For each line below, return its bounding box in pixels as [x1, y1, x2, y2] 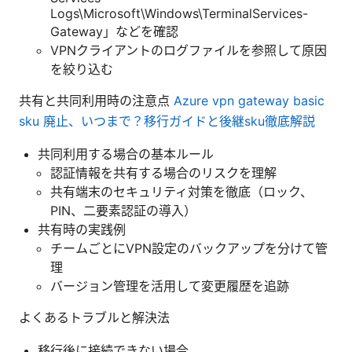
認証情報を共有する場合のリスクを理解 [50, 164, 277, 181]
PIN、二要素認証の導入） [50, 202, 196, 218]
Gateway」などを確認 [50, 23, 178, 39]
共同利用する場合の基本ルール [38, 145, 214, 162]
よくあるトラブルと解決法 [19, 309, 170, 325]
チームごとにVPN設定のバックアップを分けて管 [50, 240, 328, 256]
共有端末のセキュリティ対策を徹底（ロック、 [50, 183, 313, 200]
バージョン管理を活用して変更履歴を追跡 [50, 277, 289, 294]
